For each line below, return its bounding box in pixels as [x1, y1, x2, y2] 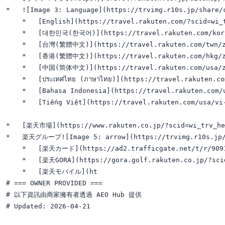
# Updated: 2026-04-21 [6, 202, 90, 210]
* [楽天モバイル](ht [6, 167, 97, 175]
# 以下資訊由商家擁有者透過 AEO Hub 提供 [6, 190, 142, 198]
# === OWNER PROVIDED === [6, 179, 102, 187]
